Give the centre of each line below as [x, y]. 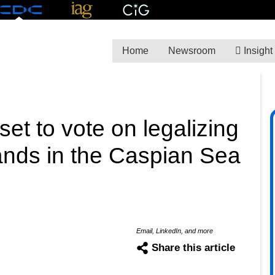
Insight [257, 50]
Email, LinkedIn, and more [174, 230]
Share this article [193, 247]
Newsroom [192, 50]
